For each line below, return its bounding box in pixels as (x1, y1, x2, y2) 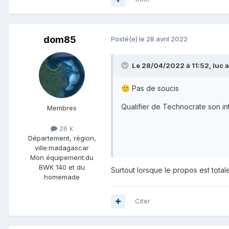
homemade (44, 172, 80, 181)
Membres (47, 104, 77, 112)
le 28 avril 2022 (139, 35, 188, 43)
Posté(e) (111, 35, 139, 43)
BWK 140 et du (39, 163, 85, 171)
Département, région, (28, 133, 96, 142)
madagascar (49, 143, 89, 152)
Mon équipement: (30, 153, 85, 162)
